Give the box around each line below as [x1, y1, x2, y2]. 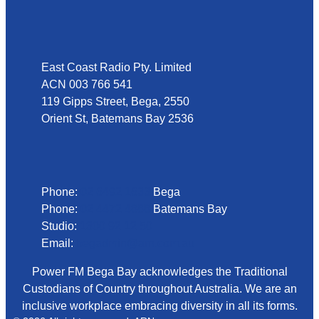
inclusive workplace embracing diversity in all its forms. [21, 299, 298, 312]
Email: [41, 236, 76, 249]
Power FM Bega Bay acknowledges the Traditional [31, 265, 288, 278]
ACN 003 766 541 [41, 78, 132, 90]
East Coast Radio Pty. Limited [41, 61, 192, 73]
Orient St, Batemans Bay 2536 [41, 112, 194, 125]
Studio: [41, 219, 80, 232]
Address [12, 15, 54, 28]
